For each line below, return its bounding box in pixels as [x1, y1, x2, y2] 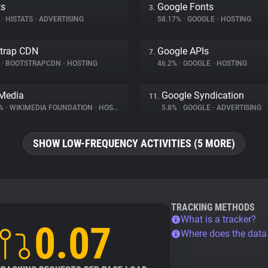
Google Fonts [157, 1, 214, 13]
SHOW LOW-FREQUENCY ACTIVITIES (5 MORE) [33, 137, 235, 150]
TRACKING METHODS [171, 202, 255, 213]
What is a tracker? [181, 214, 256, 225]
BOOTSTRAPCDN [4, 59, 63, 68]
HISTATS [4, 15, 35, 23]
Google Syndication [162, 90, 244, 101]
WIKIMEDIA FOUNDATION [8, 103, 95, 112]
